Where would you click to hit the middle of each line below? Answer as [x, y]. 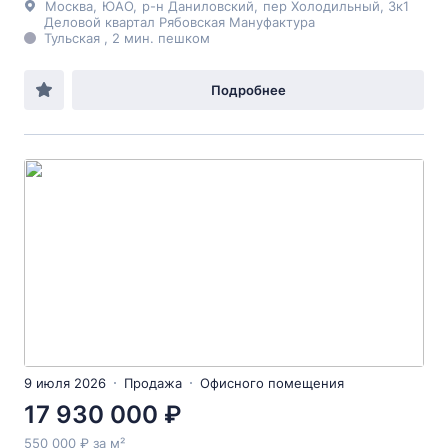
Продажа [153, 383]
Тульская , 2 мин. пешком [127, 38]
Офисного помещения [272, 383]
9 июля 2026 [65, 383]
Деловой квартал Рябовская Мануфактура [179, 22]
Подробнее [248, 90]
